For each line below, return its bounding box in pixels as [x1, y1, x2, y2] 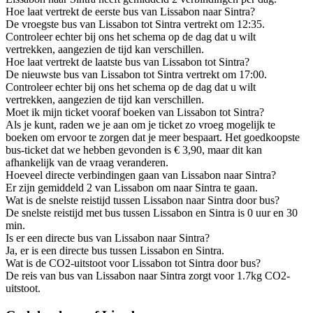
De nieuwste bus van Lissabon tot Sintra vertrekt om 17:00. [6, 68, 267, 81]
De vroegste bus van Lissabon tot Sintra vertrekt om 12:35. [6, 18, 265, 31]
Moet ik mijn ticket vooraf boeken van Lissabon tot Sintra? [6, 106, 264, 119]
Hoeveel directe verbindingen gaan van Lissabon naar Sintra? [6, 169, 276, 182]
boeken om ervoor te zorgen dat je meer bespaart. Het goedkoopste [6, 131, 300, 144]
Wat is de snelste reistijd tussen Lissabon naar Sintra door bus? [6, 194, 279, 207]
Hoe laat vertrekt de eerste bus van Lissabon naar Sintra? [6, 6, 255, 18]
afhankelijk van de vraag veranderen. [6, 156, 168, 169]
